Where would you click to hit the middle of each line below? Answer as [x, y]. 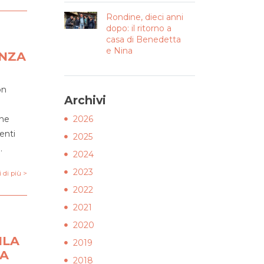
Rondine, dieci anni [144, 17]
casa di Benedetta [143, 39]
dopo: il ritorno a [138, 28]
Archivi [85, 100]
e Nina [119, 51]
